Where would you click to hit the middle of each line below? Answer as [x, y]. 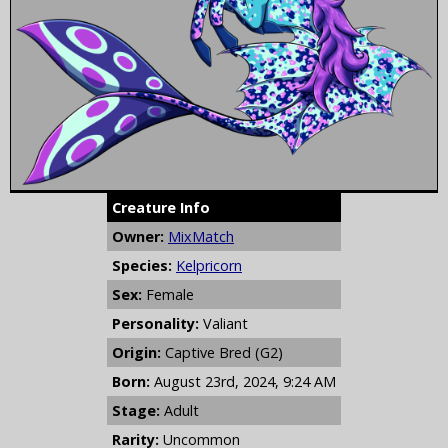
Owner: [138, 237]
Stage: [136, 411]
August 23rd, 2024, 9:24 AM [245, 382]
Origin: [136, 353]
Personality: [155, 324]
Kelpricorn [209, 266]
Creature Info [161, 208]
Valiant [223, 324]
